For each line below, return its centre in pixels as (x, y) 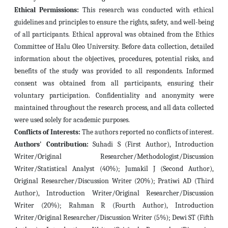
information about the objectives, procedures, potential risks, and (114, 59)
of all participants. (42, 34)
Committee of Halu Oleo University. (67, 47)
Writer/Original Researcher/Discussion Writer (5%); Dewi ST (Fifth (114, 218)
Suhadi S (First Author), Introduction (151, 144)
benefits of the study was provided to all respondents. (99, 71)
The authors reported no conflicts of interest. (148, 132)
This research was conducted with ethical (146, 10)
